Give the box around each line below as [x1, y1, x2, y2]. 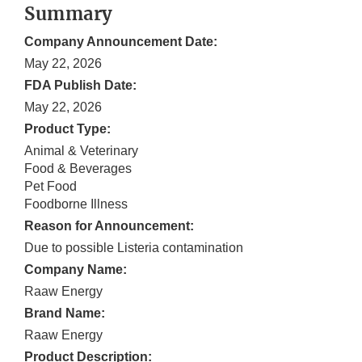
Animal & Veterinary [24, 144, 138, 158]
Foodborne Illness [24, 197, 128, 212]
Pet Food [24, 179, 77, 194]
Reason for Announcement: [24, 219, 194, 234]
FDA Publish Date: [24, 78, 137, 93]
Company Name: [24, 263, 127, 277]
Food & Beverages [24, 162, 132, 176]
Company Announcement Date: [24, 35, 217, 49]
